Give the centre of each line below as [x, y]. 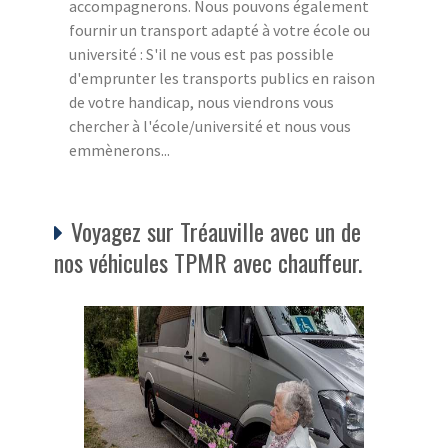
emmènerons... [119, 149]
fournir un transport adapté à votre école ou [219, 29]
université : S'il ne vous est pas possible [201, 53]
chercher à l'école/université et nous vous [210, 125]
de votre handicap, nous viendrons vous [201, 101]
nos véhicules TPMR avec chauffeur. [208, 261]
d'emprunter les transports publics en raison [222, 77]
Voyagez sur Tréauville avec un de [216, 230]
